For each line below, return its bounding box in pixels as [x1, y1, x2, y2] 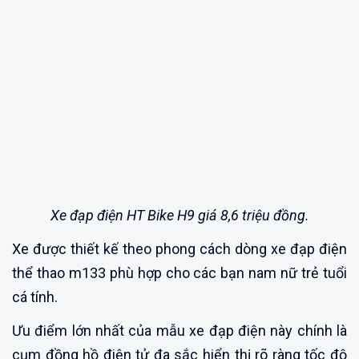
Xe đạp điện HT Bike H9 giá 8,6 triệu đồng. [50, 206, 309, 224]
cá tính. [12, 288, 58, 305]
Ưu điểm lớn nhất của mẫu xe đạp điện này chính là [12, 321, 347, 339]
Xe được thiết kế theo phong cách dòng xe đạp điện [12, 240, 347, 257]
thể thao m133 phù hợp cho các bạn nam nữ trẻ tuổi [12, 264, 347, 281]
